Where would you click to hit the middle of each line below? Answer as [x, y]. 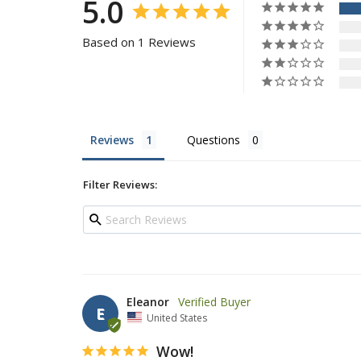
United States [177, 317]
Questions [214, 140]
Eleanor [148, 302]
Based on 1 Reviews [139, 42]
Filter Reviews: [120, 185]
